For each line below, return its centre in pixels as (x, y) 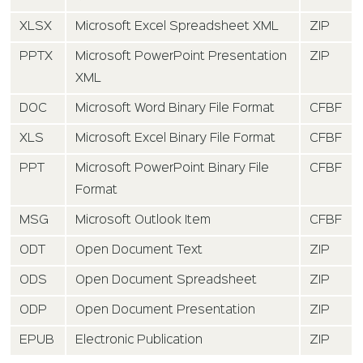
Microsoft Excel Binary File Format (176, 139)
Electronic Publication (139, 340)
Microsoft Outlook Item (143, 220)
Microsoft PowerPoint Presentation (181, 57)
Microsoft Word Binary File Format (175, 109)
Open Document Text (139, 250)
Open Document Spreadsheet (167, 280)
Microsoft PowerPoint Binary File (173, 169)
